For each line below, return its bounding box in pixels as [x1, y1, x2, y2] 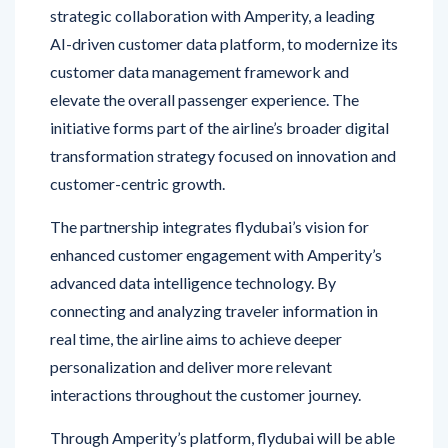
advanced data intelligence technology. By [50, 231, 336, 251]
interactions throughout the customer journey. [50, 343, 361, 363]
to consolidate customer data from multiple [50, 414, 346, 434]
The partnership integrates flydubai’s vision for [50, 175, 369, 195]
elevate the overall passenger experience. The [50, 48, 359, 68]
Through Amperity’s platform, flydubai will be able [50, 386, 395, 406]
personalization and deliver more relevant [50, 315, 332, 335]
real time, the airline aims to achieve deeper [50, 287, 342, 307]
